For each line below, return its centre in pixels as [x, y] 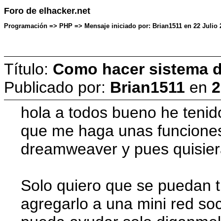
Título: [28, 69]
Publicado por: [57, 87]
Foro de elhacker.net [47, 11]
